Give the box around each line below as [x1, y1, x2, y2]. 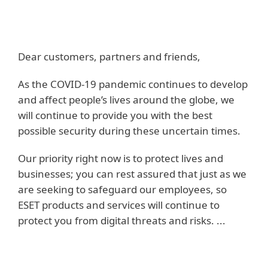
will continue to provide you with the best [18, 108, 212, 122]
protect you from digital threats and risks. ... [18, 214, 226, 227]
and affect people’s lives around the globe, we [18, 93, 234, 106]
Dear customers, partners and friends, [18, 50, 200, 63]
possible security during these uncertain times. [18, 124, 240, 138]
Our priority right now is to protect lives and [18, 151, 223, 165]
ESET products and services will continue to [18, 198, 220, 212]
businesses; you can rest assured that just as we [18, 167, 246, 181]
